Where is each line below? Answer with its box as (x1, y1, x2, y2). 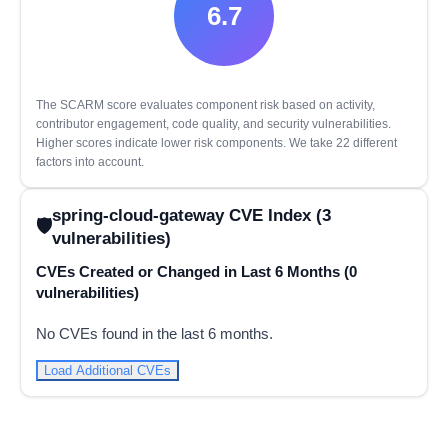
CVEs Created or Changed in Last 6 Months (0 (36, 263, 357, 281)
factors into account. (36, 155, 144, 169)
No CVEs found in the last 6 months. (36, 325, 273, 343)
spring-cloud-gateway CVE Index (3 (52, 206, 331, 224)
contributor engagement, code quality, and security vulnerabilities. (36, 117, 391, 131)
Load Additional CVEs (44, 363, 171, 379)
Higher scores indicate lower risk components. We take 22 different (36, 136, 397, 150)
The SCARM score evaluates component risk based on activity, (36, 98, 375, 112)
